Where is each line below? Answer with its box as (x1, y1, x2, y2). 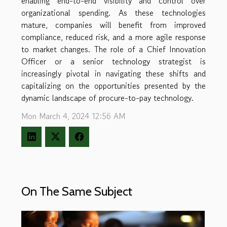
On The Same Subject (21, 184, 132, 199)
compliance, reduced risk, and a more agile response (21, 30, 206, 43)
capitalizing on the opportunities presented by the (21, 79, 206, 92)
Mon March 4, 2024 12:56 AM (21, 109, 125, 122)
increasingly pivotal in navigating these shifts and (21, 67, 206, 80)
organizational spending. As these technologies (21, 6, 206, 19)
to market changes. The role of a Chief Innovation (21, 43, 206, 55)
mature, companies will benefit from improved (21, 18, 206, 31)
